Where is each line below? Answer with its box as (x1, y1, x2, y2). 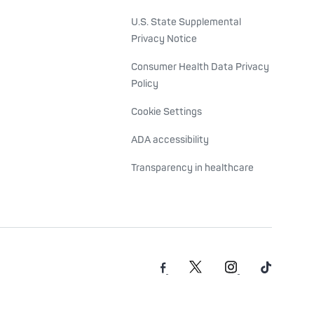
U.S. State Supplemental (131, 16, 241, 28)
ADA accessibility (131, 134, 209, 146)
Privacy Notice (131, 33, 197, 45)
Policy (131, 78, 158, 90)
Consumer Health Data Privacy (131, 61, 269, 73)
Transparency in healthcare (131, 162, 254, 174)
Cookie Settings (131, 106, 202, 118)
